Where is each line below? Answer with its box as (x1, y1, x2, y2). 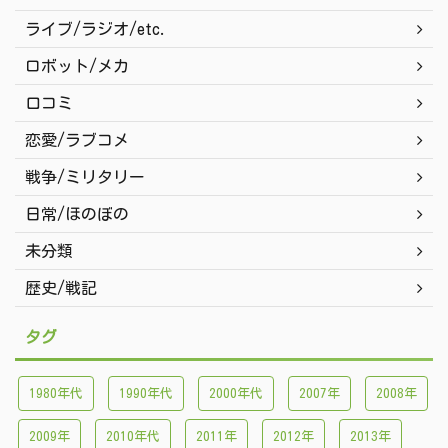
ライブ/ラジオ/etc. (25, 21, 168, 38)
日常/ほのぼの (25, 206, 129, 223)
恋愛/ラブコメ (25, 132, 129, 149)
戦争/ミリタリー (25, 169, 145, 186)
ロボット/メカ (25, 58, 129, 75)
